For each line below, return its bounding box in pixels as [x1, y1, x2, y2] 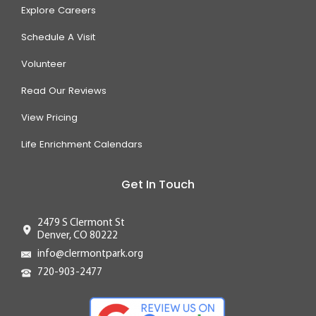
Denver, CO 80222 [37, 230, 118, 241]
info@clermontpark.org [37, 248, 143, 260]
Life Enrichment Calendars [21, 137, 142, 151]
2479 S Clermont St [37, 217, 125, 229]
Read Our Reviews [21, 83, 107, 97]
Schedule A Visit [21, 30, 95, 44]
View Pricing [21, 110, 78, 124]
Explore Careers [21, 3, 96, 17]
